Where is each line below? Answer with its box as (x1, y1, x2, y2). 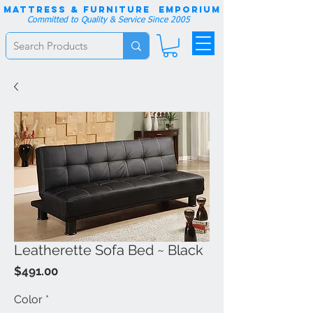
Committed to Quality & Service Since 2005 (27, 16, 190, 24)
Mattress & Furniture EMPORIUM (3, 4, 221, 15)
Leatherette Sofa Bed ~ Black (14, 242, 203, 259)
